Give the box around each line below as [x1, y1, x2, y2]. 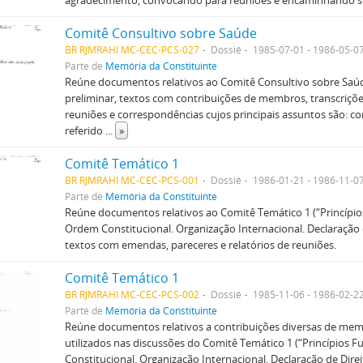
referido [64, 123, 105, 138]
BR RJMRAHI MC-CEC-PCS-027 [64, 43, 199, 56]
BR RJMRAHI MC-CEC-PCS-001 [64, 173, 199, 186]
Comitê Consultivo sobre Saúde [64, 24, 257, 42]
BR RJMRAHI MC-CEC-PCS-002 [64, 288, 199, 301]
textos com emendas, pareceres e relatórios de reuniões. [64, 237, 336, 252]
